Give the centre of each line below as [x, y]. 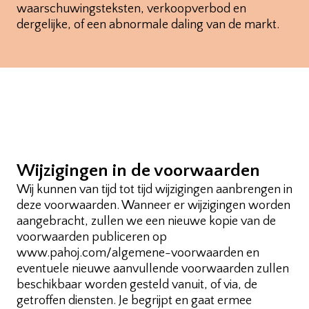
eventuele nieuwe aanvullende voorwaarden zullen [153, 269]
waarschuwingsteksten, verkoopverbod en [131, 9]
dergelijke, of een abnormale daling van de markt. [148, 24]
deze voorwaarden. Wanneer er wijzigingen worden [153, 205]
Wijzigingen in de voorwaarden [138, 170]
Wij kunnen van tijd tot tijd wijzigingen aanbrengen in [154, 189]
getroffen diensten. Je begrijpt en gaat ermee [134, 300]
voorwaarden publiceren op [92, 237]
